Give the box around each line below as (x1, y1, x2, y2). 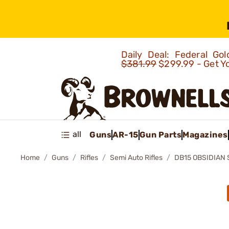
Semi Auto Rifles (110, 153, 163, 162)
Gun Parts (139, 129, 181, 140)
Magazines (182, 129, 228, 140)
